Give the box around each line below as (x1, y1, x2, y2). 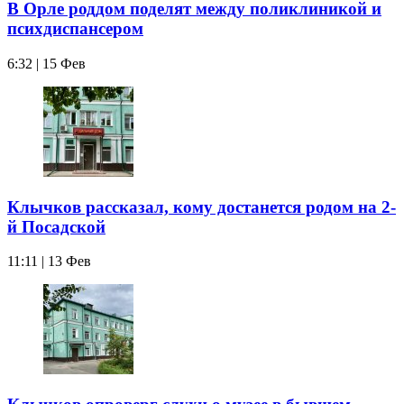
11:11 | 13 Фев (7, 253, 91, 270)
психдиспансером (7, 19, 143, 39)
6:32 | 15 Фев (7, 55, 86, 71)
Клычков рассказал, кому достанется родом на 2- (7, 197, 396, 216)
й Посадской (7, 216, 106, 236)
